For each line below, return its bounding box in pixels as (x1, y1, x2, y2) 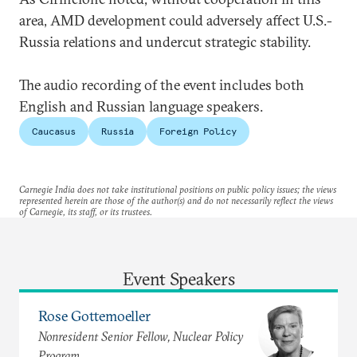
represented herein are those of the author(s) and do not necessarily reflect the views (19, 194, 333, 206)
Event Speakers (122, 267, 235, 290)
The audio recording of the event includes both (19, 75, 304, 94)
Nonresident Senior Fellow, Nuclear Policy (38, 328, 243, 345)
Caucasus (32, 124, 76, 137)
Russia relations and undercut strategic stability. (19, 32, 311, 51)
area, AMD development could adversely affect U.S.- (19, 10, 332, 29)
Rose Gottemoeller (38, 307, 151, 326)
